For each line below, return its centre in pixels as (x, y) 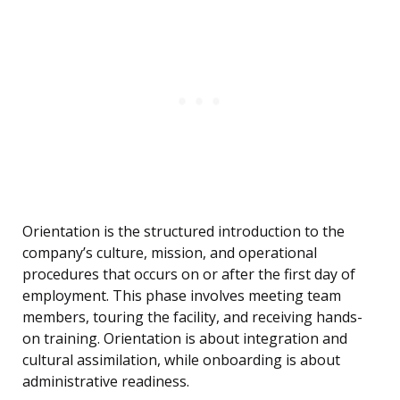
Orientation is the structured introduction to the (183, 232)
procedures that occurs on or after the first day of (189, 275)
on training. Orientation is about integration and (185, 339)
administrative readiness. (106, 382)
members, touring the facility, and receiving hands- (192, 317)
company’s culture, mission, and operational (170, 253)
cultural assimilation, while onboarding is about (181, 360)
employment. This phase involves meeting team (182, 296)
